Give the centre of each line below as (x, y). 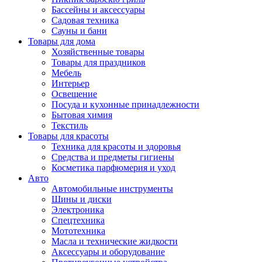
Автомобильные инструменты (112, 188)
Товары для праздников (99, 62)
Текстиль (70, 125)
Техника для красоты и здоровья (116, 146)
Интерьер (70, 83)
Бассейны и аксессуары (98, 9)
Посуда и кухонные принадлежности (125, 104)
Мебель (66, 73)
